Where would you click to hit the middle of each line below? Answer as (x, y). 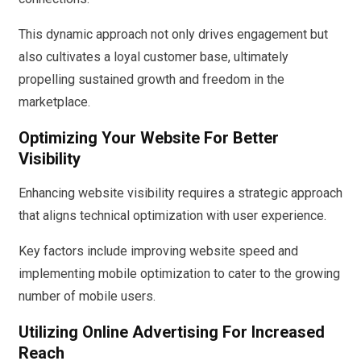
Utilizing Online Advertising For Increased (172, 332)
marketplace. (54, 102)
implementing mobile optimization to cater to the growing (179, 274)
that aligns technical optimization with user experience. (172, 216)
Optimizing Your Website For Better (149, 137)
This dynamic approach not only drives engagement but (173, 35)
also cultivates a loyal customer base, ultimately (154, 57)
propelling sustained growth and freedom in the (151, 80)
